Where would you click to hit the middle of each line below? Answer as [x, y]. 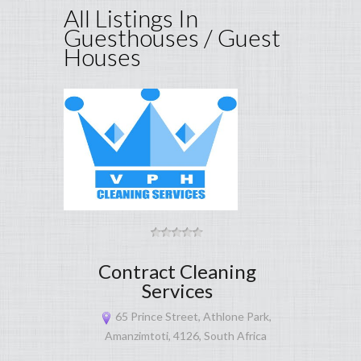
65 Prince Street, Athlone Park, [192, 317]
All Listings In [131, 18]
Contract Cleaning [178, 272]
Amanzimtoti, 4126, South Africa [185, 336]
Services [178, 291]
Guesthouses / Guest [172, 37]
